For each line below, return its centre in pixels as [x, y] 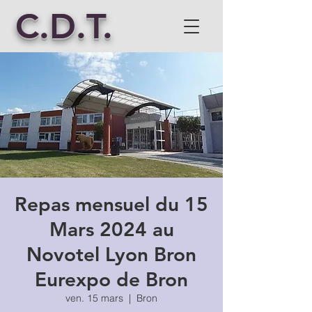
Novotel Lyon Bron [111, 254]
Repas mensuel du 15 [111, 204]
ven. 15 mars [94, 298]
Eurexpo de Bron [111, 279]
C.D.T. [64, 26]
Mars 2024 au [111, 229]
